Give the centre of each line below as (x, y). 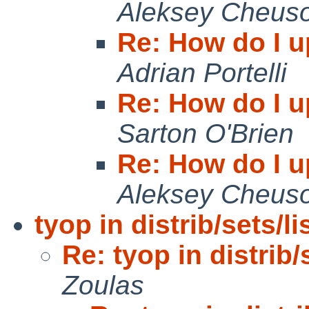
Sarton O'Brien (206, 133)
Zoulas (103, 285)
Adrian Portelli (202, 72)
